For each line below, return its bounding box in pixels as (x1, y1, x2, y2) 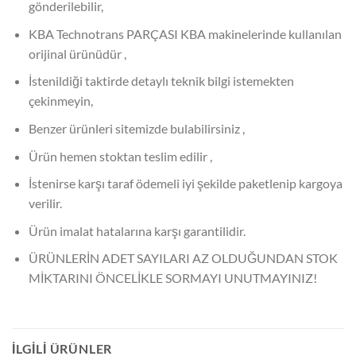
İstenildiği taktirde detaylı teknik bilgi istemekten (28, 73, 294, 89)
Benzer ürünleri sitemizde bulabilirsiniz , (28, 120, 245, 136)
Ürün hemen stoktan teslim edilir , (28, 148, 212, 164)
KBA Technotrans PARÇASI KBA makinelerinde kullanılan (28, 25, 342, 41)
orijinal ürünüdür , (28, 45, 126, 61)
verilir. (28, 195, 62, 211)
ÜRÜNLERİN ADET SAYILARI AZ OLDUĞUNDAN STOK (28, 250, 338, 266)
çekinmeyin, (28, 93, 93, 109)
